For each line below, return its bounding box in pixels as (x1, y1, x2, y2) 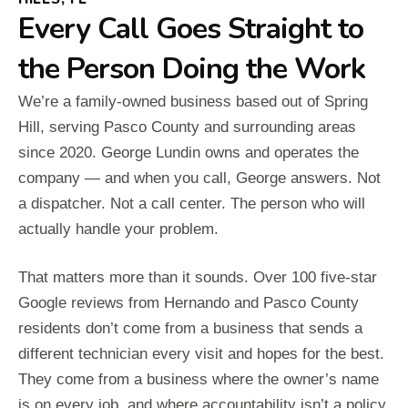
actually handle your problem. (18, 220, 219, 239)
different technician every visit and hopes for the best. (18, 345, 384, 363)
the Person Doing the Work (18, 49, 365, 89)
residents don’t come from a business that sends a (18, 320, 362, 338)
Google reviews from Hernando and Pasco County (18, 294, 359, 312)
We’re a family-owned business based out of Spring (18, 93, 368, 111)
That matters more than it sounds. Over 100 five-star (18, 269, 377, 287)
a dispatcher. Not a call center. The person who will (18, 195, 365, 213)
